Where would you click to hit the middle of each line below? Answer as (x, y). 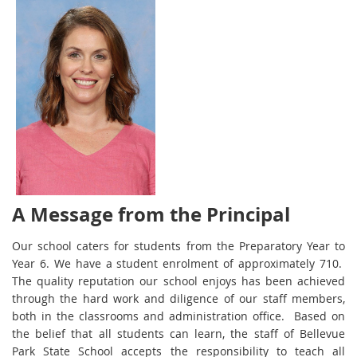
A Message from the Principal (151, 215)
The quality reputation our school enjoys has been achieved (178, 281)
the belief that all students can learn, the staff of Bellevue (178, 334)
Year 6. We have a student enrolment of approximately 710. (178, 264)
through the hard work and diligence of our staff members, (178, 299)
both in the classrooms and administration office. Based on (178, 316)
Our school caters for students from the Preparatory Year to (178, 246)
